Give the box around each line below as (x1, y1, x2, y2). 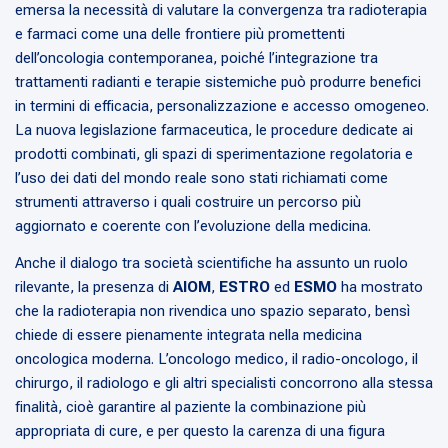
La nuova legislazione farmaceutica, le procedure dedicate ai (15, 121, 413, 140)
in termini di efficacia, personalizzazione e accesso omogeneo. (15, 97, 429, 116)
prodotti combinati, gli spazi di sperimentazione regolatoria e (15, 145, 413, 164)
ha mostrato (341, 278, 423, 297)
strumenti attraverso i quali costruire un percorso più (15, 193, 361, 212)
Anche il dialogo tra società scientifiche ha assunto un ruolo (15, 254, 408, 273)
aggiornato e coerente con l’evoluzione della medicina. (15, 217, 371, 236)
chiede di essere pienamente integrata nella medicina (15, 326, 362, 345)
